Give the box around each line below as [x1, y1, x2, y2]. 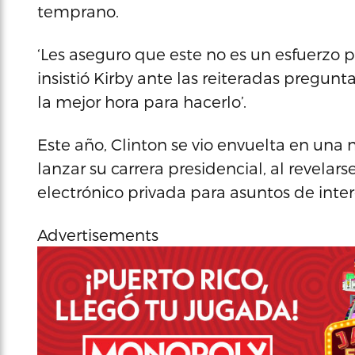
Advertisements [37, 225, 158, 244]
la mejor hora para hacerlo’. [37, 92, 246, 111]
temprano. [37, 2, 119, 21]
